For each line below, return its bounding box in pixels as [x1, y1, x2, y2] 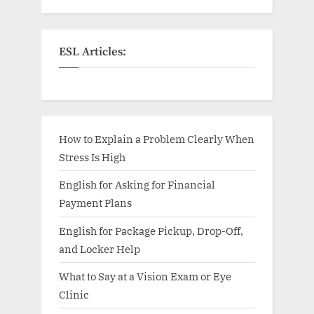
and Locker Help [59, 241, 140, 256]
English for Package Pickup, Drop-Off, [59, 223, 243, 238]
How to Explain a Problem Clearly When [59, 132, 254, 146]
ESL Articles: [59, 45, 126, 60]
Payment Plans [59, 196, 132, 210]
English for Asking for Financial [59, 177, 215, 192]
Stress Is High [59, 150, 125, 165]
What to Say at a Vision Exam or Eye [59, 268, 231, 283]
